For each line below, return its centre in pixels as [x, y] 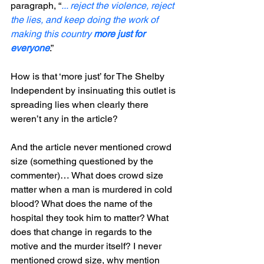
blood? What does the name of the [83, 204]
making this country [52, 34]
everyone [30, 48]
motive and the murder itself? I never [87, 246]
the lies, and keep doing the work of [85, 20]
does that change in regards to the [82, 232]
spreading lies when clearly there [81, 105]
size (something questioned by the [83, 161]
